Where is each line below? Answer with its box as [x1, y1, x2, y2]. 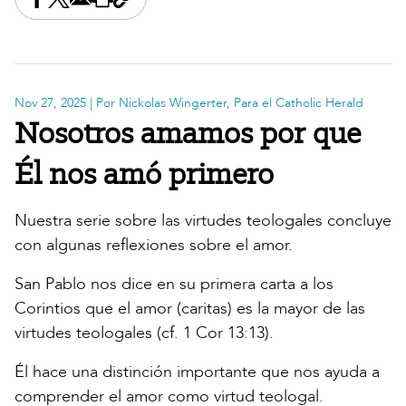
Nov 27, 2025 [14, 94, 86, 112]
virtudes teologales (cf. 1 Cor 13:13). [14, 322, 274, 345]
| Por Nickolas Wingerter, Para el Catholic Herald [86, 94, 363, 112]
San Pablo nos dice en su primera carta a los [14, 273, 333, 296]
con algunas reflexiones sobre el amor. [14, 234, 293, 257]
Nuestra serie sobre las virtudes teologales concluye [14, 209, 391, 233]
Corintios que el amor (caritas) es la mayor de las [14, 297, 365, 321]
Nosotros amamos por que [14, 112, 361, 153]
